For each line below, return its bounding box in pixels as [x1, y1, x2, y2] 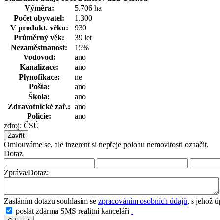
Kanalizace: [20, 62, 58, 71]
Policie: [27, 111, 51, 120]
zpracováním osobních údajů [98, 196, 187, 205]
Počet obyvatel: [14, 13, 64, 22]
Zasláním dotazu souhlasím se [4, 196, 98, 205]
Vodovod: [23, 53, 55, 61]
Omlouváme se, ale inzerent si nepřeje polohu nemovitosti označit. [4, 140, 209, 149]
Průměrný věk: [14, 33, 64, 42]
